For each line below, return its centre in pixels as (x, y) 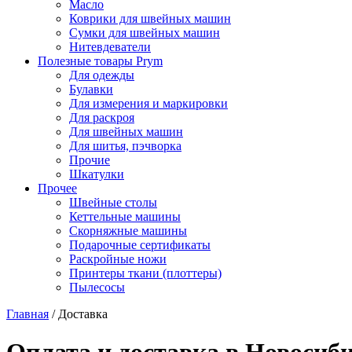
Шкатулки (97, 174)
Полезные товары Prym (100, 61)
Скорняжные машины (128, 231)
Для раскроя (102, 117)
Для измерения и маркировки (148, 103)
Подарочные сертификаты (140, 245)
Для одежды (102, 75)
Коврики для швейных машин (150, 18)
